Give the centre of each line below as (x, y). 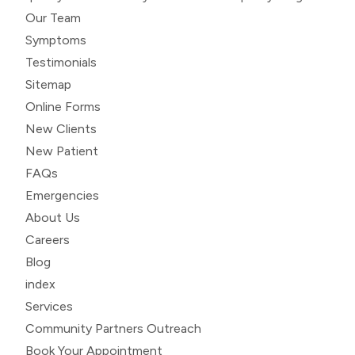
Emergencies (62, 195)
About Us (53, 217)
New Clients (61, 128)
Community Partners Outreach (113, 328)
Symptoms (56, 40)
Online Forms (63, 106)
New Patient (62, 151)
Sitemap (48, 84)
